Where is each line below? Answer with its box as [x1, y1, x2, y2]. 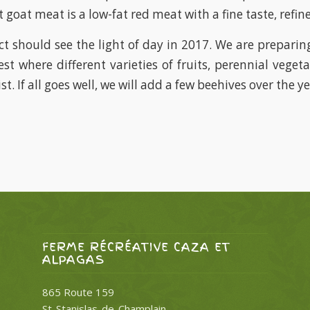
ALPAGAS [42, 251, 105, 268]
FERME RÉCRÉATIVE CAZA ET [42, 239, 231, 256]
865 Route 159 [42, 285, 115, 300]
